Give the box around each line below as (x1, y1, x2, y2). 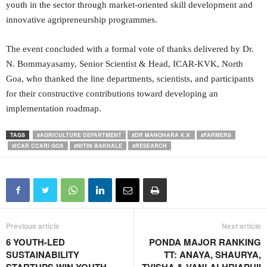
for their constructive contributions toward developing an (6, 89, 218, 98)
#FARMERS (201, 131, 231, 139)
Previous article (6, 221, 60, 231)
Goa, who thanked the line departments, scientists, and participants (6, 74, 254, 83)
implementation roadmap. (6, 104, 104, 113)
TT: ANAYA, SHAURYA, (164, 248, 261, 261)
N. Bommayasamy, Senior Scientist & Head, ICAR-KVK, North (6, 59, 243, 69)
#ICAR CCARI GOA (12, 142, 64, 150)
